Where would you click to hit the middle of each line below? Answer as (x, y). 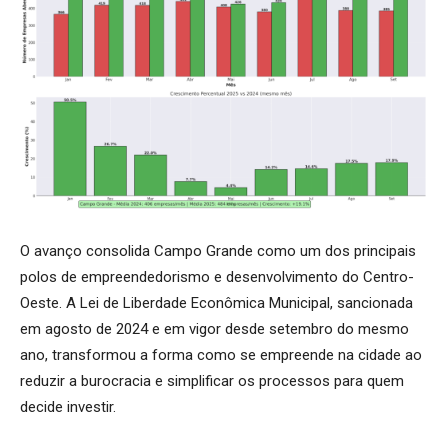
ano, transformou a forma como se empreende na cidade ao (221, 354)
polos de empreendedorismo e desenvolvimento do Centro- (217, 276)
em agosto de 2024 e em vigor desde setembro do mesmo (214, 328)
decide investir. (68, 406)
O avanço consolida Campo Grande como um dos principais (218, 250)
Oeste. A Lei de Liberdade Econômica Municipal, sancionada (216, 302)
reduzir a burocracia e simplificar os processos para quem (212, 380)
